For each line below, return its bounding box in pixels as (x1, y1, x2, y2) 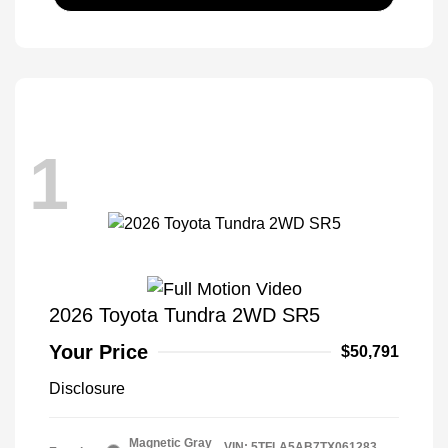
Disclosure (49, 379, 125, 397)
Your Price (49, 340, 148, 363)
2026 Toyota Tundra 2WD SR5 (49, 303, 320, 326)
